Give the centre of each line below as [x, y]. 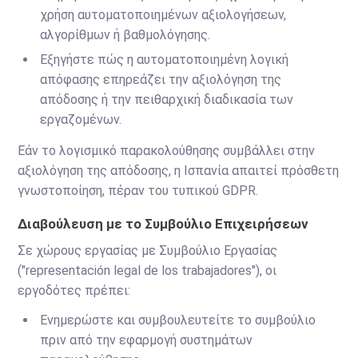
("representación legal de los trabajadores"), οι [147, 270]
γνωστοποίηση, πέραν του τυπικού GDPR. [138, 191]
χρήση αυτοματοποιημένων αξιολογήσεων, [163, 15]
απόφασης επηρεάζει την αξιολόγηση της [161, 80]
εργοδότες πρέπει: [74, 290]
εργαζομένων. [81, 119]
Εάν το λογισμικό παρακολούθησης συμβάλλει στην [167, 151]
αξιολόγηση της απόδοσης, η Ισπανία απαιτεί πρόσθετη [179, 171]
